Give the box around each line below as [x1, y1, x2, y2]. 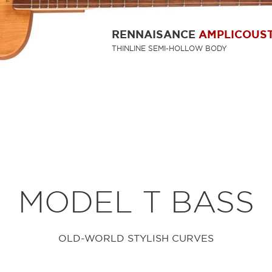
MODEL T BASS [18, 185, 254, 218]
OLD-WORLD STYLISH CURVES [58, 233, 214, 243]
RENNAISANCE [111, 28, 199, 41]
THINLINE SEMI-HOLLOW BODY [111, 44, 227, 53]
